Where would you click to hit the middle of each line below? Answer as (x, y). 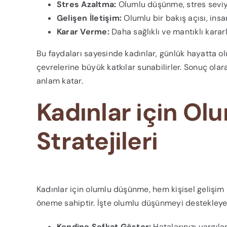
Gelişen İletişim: (89, 18)
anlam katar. (60, 81)
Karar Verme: (83, 32)
